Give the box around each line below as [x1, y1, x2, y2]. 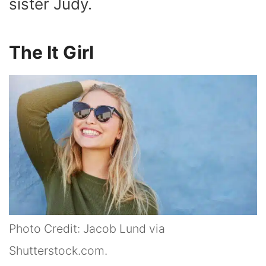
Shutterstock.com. [9, 243, 107, 258]
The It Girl [9, 42, 94, 64]
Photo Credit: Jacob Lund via [9, 221, 165, 236]
